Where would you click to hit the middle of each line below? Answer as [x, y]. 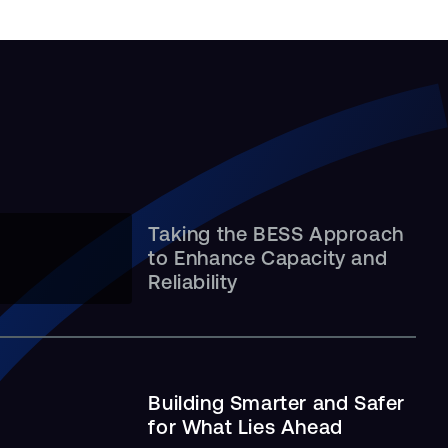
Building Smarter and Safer [276, 403]
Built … [103, 272]
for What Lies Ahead [245, 427]
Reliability [193, 282]
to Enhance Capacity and [268, 258]
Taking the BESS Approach [276, 234]
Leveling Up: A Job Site [180, 248]
